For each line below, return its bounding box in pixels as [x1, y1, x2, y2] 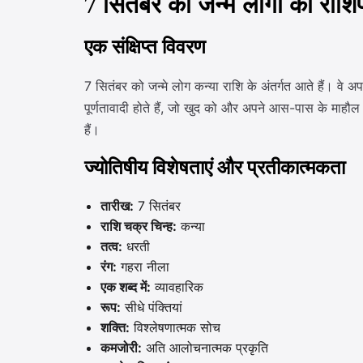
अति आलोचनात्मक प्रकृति [142, 340, 268, 356]
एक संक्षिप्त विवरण [84, 34, 206, 61]
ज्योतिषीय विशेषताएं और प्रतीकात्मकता [84, 155, 345, 181]
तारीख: [100, 198, 134, 214]
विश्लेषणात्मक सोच [130, 319, 220, 335]
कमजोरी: [100, 340, 142, 356]
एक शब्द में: [100, 279, 151, 295]
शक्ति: [100, 319, 130, 335]
